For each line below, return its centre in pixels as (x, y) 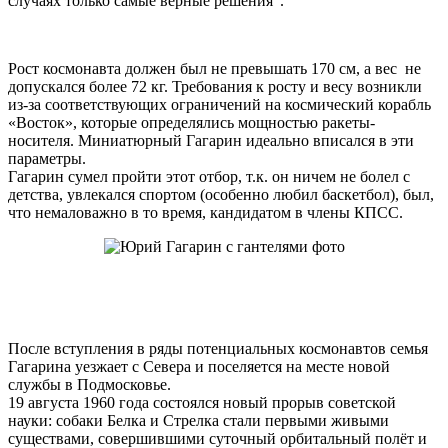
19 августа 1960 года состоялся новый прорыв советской (202, 402)
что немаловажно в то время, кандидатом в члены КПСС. (205, 212)
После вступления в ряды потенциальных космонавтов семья (218, 348)
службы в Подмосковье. (89, 384)
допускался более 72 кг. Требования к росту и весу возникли (215, 86)
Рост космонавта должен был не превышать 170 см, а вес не (214, 68)
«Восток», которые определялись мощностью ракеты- (191, 122)
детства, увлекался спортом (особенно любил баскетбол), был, (221, 194)
